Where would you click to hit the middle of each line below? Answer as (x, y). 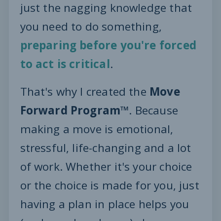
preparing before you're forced (108, 45)
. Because (154, 110)
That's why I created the (85, 92)
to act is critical (65, 64)
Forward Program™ (74, 110)
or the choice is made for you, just (110, 185)
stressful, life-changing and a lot (106, 148)
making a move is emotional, (97, 129)
